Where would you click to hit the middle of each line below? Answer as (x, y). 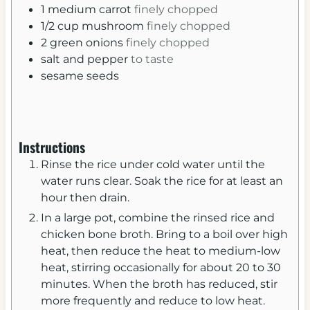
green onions (86, 43)
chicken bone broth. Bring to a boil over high (164, 234)
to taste (152, 59)
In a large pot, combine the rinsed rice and (157, 218)
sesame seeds (80, 76)
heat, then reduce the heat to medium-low (160, 251)
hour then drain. (85, 198)
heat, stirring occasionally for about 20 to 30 (161, 267)
